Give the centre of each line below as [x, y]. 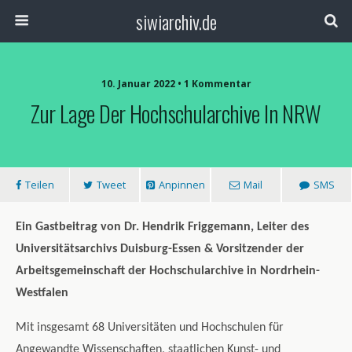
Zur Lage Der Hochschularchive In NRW [176, 113]
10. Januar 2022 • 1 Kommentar [176, 84]
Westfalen [42, 293]
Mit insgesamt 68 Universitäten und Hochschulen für [150, 328]
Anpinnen [181, 185]
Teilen [39, 185]
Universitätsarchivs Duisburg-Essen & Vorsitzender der [160, 249]
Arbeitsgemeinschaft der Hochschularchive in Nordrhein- [168, 271]
